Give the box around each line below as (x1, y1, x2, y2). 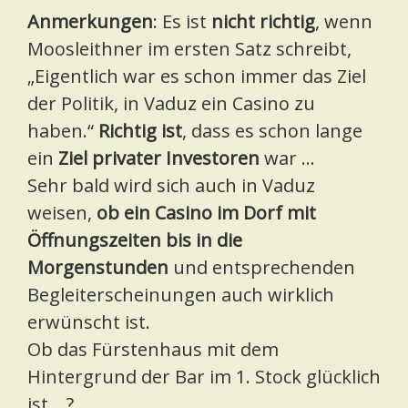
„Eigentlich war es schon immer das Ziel (27, 64, 366, 89)
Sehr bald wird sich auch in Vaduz (27, 173, 315, 199)
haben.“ (27, 118, 98, 144)
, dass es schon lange (182, 118, 362, 144)
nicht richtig (211, 9, 315, 35)
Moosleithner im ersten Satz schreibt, (27, 36, 352, 62)
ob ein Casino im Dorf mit (97, 200, 316, 226)
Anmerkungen (27, 9, 153, 35)
